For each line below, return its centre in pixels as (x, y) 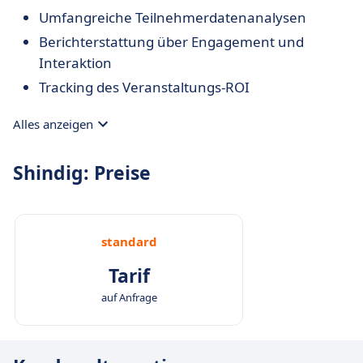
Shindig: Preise (82, 173)
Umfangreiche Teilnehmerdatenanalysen (173, 17)
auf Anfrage (129, 297)
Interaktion (75, 63)
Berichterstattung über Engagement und (171, 42)
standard (129, 241)
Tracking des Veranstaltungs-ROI (144, 87)
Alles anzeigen (53, 124)
